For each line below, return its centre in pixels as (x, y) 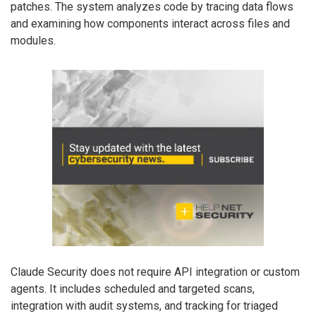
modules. (33, 41)
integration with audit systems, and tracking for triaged (144, 305)
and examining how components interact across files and (150, 24)
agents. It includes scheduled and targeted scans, (133, 288)
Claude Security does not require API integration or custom (155, 272)
